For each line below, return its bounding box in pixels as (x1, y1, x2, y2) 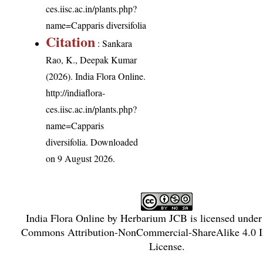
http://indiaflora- (46, 86, 106, 99)
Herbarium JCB (120, 210, 188, 225)
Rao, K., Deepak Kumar (46, 53, 137, 66)
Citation (46, 31, 96, 52)
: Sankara (95, 36, 133, 49)
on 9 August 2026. (46, 151, 116, 164)
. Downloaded (86, 135, 139, 148)
